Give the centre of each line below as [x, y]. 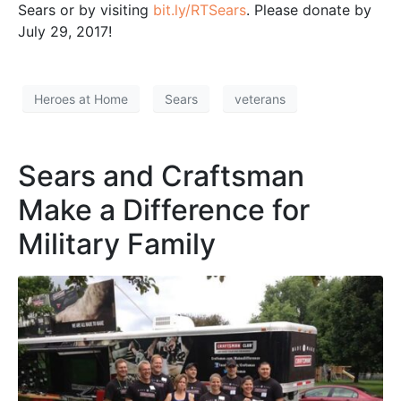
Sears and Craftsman [161, 176]
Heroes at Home [81, 98]
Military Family [117, 244]
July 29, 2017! [65, 32]
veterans [260, 98]
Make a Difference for [164, 210]
